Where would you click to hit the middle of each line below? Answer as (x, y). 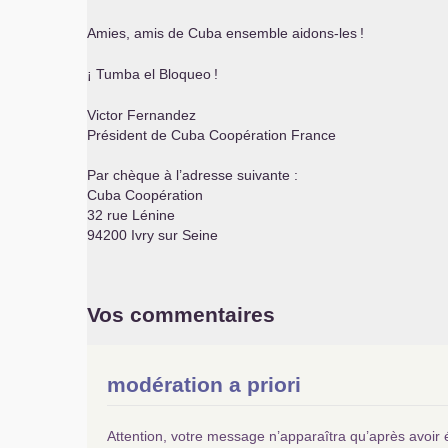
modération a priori (204, 384)
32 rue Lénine (131, 215)
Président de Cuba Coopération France (211, 135)
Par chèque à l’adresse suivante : (192, 175)
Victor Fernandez (141, 115)
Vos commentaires (181, 314)
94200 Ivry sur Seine (152, 235)
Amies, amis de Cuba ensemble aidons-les (222, 33)
